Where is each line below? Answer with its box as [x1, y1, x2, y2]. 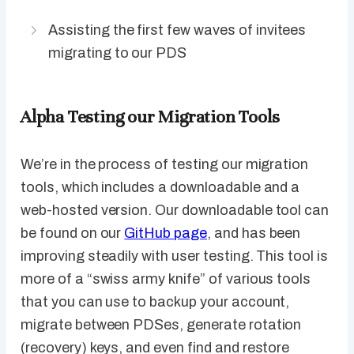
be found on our [21, 225, 125, 242]
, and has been [206, 225, 301, 242]
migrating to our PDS [48, 45, 187, 62]
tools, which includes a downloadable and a [21, 179, 300, 196]
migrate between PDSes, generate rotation [21, 317, 302, 333]
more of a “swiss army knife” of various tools [21, 271, 311, 288]
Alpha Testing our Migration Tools [21, 106, 280, 128]
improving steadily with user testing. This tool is [21, 248, 328, 265]
